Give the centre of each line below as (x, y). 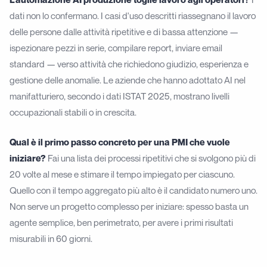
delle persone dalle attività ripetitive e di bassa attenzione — (124, 32)
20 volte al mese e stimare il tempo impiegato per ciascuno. (122, 174)
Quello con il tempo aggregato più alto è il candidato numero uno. (133, 190)
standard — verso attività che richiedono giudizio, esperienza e (129, 64)
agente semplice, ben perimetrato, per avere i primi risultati (121, 222)
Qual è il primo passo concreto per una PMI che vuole (120, 142)
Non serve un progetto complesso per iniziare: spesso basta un (129, 206)
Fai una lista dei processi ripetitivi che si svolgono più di (151, 158)
